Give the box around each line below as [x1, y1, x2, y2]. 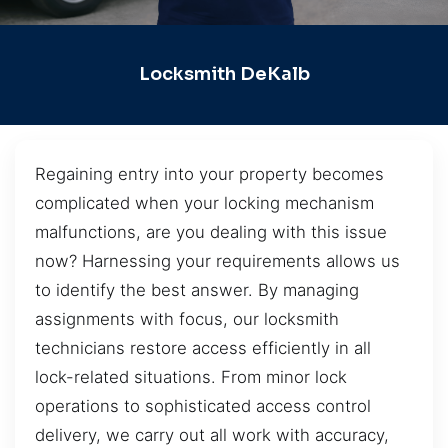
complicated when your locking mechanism [35, 192, 374, 213]
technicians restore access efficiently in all [35, 337, 371, 358]
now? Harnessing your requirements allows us [35, 250, 400, 271]
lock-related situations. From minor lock [35, 366, 347, 387]
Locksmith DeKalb [138, 63, 310, 86]
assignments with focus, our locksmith [35, 308, 339, 329]
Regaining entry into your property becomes [35, 163, 384, 184]
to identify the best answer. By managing [35, 279, 359, 300]
